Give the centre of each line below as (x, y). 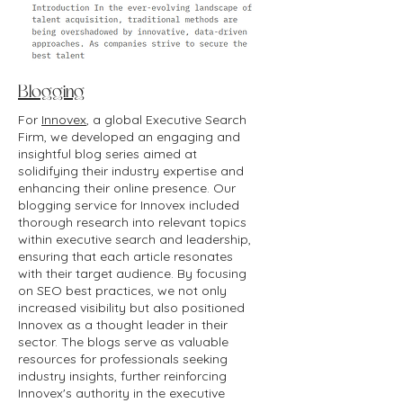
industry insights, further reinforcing (122, 376)
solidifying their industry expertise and (131, 171)
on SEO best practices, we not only (122, 291)
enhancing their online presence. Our (127, 188)
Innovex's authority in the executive (121, 393)
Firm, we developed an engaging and (129, 137)
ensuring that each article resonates (125, 256)
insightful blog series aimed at (107, 154)
